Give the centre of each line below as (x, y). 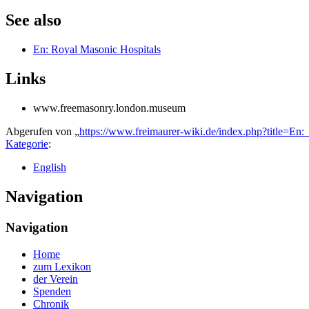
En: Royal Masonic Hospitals (97, 50)
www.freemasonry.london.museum (109, 108)
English (50, 167)
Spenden (52, 291)
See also (33, 20)
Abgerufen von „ (42, 131)
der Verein (56, 279)
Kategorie (27, 143)
